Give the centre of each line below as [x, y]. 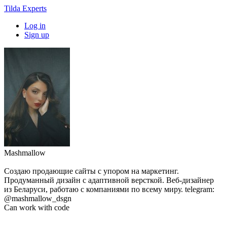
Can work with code [37, 207]
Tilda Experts [25, 8]
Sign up [37, 35]
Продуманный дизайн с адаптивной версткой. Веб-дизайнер [109, 180]
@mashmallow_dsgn [38, 198]
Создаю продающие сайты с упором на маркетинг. [91, 171]
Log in [35, 26]
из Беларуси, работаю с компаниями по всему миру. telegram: [109, 189]
